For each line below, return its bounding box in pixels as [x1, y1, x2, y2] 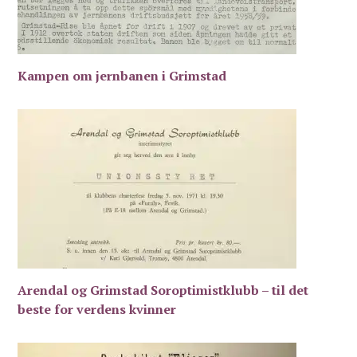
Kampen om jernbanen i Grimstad [18, 66, 227, 84]
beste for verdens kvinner [18, 300, 177, 318]
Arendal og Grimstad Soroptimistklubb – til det [18, 280, 309, 299]
